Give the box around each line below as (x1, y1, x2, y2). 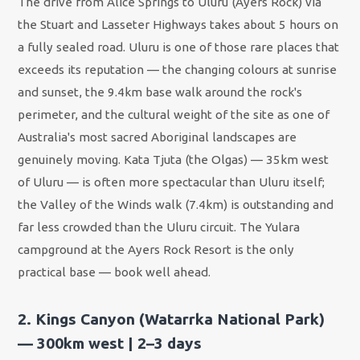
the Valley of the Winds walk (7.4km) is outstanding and (18, 198, 334, 212)
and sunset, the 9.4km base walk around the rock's (18, 85, 303, 100)
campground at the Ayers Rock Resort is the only (18, 243, 295, 257)
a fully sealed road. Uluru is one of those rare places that (18, 40, 340, 55)
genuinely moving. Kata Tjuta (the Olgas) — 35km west (18, 153, 329, 167)
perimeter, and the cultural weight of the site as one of (18, 108, 330, 122)
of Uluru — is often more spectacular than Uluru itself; (18, 175, 325, 190)
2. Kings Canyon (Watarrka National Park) (18, 310, 325, 329)
